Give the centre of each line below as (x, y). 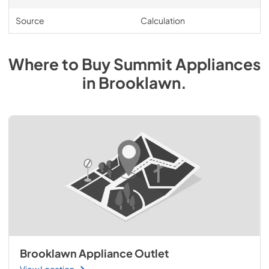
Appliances (218, 64)
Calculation (162, 20)
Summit (143, 64)
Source (30, 20)
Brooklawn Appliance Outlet (94, 253)
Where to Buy (61, 64)
